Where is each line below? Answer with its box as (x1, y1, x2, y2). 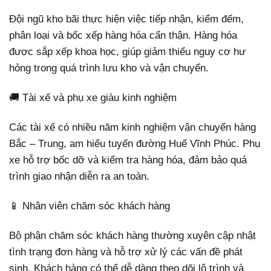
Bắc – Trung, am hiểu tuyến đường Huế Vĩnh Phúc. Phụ (9, 137, 260, 149)
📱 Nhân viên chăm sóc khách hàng (9, 200, 170, 212)
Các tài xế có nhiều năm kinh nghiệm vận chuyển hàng (9, 121, 256, 133)
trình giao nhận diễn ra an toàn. (9, 170, 149, 182)
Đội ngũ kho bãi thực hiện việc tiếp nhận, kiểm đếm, (9, 13, 244, 25)
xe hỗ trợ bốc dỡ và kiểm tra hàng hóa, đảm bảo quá (9, 154, 247, 166)
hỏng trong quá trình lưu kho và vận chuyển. (9, 62, 209, 74)
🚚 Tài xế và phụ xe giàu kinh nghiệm (9, 91, 177, 103)
